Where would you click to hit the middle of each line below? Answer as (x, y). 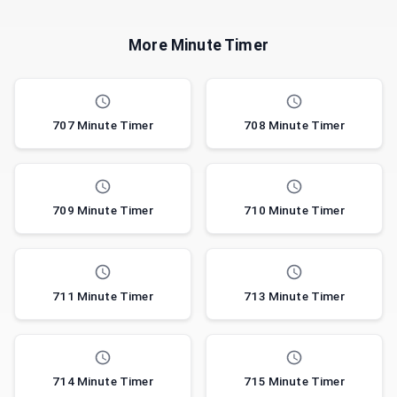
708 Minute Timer (294, 125)
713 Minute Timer (294, 296)
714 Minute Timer (103, 381)
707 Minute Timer (103, 125)
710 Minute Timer (294, 210)
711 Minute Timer (103, 296)
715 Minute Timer (294, 381)
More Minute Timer (198, 45)
